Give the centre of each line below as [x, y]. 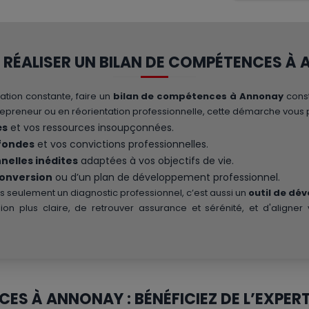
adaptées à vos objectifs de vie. [156, 160]
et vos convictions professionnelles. [121, 144]
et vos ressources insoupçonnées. [91, 127]
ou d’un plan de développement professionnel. [166, 177]
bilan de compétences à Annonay [198, 96]
